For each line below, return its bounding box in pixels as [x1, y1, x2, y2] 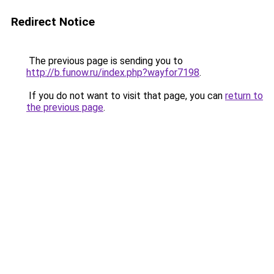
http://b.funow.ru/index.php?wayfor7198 [26, 67, 199, 78]
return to [225, 90, 263, 102]
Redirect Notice [11, 15, 95, 29]
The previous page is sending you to [26, 55, 183, 67]
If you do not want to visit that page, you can [26, 90, 225, 102]
